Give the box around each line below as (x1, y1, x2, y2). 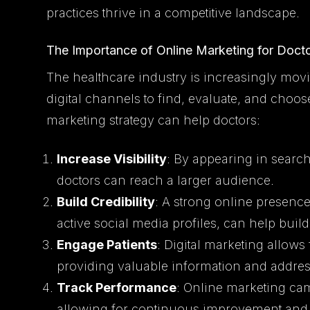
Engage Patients (57, 237, 158, 252)
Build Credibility (57, 194, 156, 209)
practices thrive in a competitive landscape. (46, 5, 300, 20)
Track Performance (57, 280, 177, 295)
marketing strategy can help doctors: (46, 112, 261, 127)
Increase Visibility (57, 151, 167, 166)
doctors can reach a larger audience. (57, 172, 275, 188)
